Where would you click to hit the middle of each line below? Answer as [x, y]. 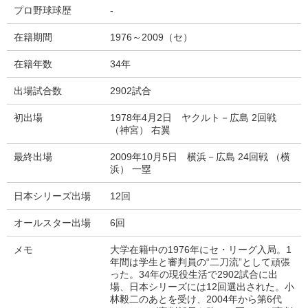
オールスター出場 [52, 223]
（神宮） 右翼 [140, 130]
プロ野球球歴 [43, 10]
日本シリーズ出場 [52, 196]
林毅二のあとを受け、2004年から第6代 [196, 299]
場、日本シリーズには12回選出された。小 [202, 287]
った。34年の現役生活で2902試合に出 [194, 274]
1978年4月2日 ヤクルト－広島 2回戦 [193, 118]
